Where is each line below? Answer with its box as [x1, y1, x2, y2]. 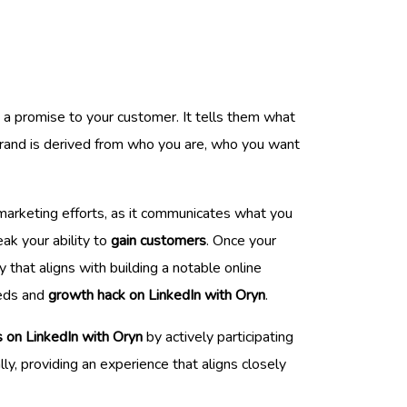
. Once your [206, 230, 276, 251]
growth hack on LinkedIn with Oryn [48, 284, 265, 305]
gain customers [111, 230, 206, 251]
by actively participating [143, 326, 293, 347]
